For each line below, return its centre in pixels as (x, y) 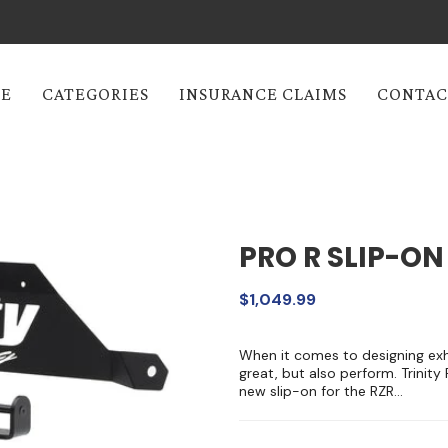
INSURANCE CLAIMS (262, 94)
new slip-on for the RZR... (321, 391)
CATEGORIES (95, 94)
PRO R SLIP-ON (341, 257)
